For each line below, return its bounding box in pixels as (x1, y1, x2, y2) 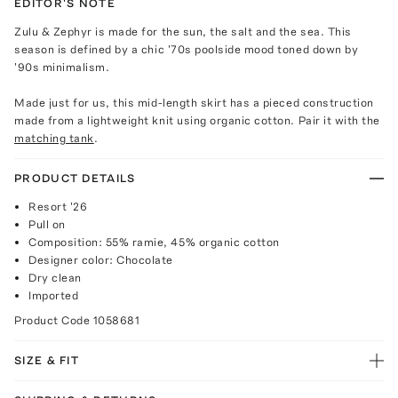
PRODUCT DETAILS (14, 171, 136, 185)
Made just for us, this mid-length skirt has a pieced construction (14, 95, 374, 109)
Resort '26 (28, 199, 88, 213)
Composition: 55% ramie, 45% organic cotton (28, 235, 280, 249)
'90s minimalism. (14, 60, 110, 74)
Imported (28, 288, 79, 302)
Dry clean (28, 270, 82, 284)
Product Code (14, 313, 93, 327)
